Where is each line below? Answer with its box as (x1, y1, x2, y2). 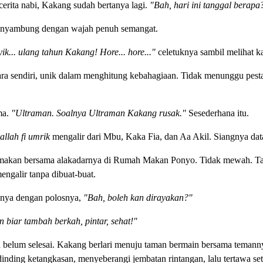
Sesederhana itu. (186, 107, 249, 118)
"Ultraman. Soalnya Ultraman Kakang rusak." (11, 107, 186, 118)
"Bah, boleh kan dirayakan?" (83, 192, 193, 203)
